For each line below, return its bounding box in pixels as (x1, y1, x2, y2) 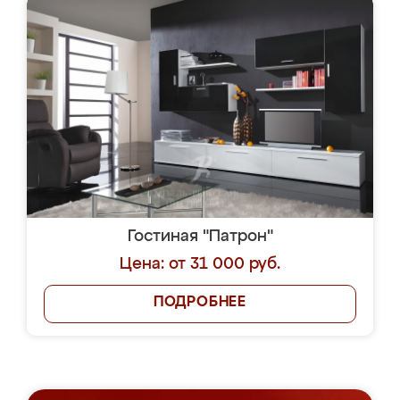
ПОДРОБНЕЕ (153, 296, 247, 310)
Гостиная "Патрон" (127, 229, 273, 245)
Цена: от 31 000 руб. (120, 256, 280, 272)
